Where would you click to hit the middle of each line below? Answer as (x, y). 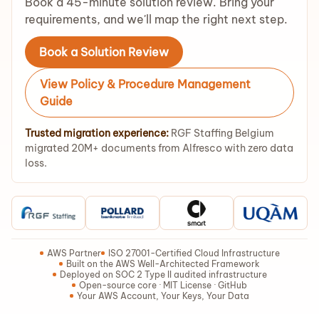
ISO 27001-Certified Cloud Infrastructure (194, 253)
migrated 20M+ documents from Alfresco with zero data (159, 148)
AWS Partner (74, 253)
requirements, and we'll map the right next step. (156, 19)
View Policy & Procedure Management (145, 84)
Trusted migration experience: (97, 133)
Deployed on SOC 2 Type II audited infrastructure (163, 274)
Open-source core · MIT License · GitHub (163, 285)
